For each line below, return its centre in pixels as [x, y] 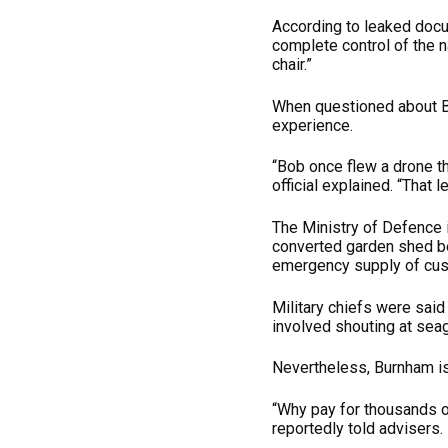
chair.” [292, 65]
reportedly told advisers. [357, 428]
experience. [312, 125]
